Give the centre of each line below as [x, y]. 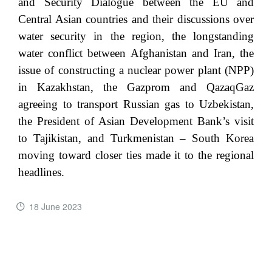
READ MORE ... [79, 247]
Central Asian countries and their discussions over [136, 19]
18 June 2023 [56, 206]
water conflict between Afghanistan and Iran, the [136, 53]
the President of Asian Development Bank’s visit [136, 121]
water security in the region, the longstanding [136, 36]
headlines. [41, 172]
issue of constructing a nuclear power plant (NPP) [136, 70]
